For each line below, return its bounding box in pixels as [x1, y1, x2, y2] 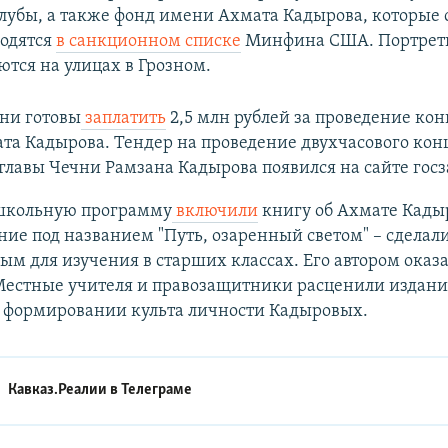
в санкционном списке [56, 31, 242, 51]
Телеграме [121, 382, 193, 399]
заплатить [80, 108, 166, 128]
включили [171, 201, 258, 221]
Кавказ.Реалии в [8, 382, 122, 399]
